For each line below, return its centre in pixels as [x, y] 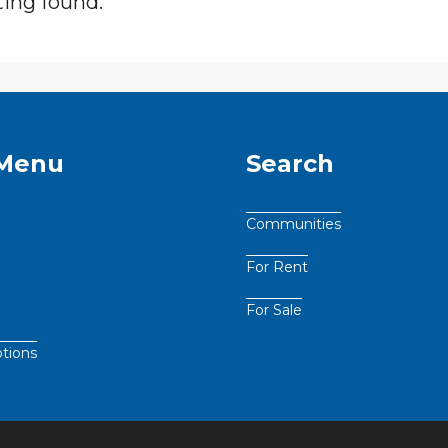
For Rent [277, 267]
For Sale [274, 310]
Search [290, 164]
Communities [293, 224]
